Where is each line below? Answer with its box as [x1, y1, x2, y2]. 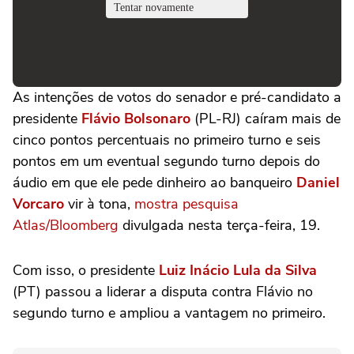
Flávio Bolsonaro [81, 109, 190, 128]
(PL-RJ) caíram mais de [190, 109, 341, 128]
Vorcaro [13, 194, 64, 213]
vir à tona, [64, 194, 134, 213]
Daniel [296, 173, 340, 192]
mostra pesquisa [134, 194, 239, 213]
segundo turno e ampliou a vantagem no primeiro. [13, 303, 326, 322]
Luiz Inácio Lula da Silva [159, 261, 317, 280]
